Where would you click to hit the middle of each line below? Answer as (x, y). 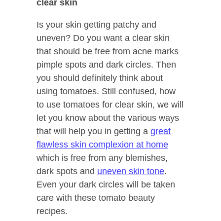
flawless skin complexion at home (102, 145)
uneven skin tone (131, 171)
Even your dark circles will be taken (106, 185)
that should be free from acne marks (108, 52)
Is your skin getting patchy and (96, 25)
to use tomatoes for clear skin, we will (110, 105)
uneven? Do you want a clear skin (103, 38)
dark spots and (67, 171)
